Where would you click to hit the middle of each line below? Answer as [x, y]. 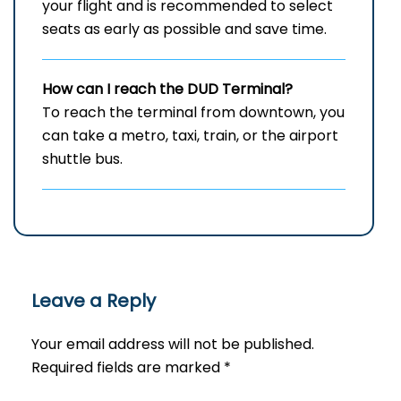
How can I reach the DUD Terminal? [167, 90]
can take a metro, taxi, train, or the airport [190, 136]
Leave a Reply [94, 301]
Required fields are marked [128, 368]
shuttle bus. [82, 159]
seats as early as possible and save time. [184, 30]
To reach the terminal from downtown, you [193, 113]
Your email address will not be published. [173, 345]
